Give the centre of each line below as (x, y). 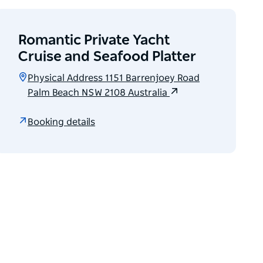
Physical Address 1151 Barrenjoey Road (114, 78)
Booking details (62, 122)
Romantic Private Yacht (94, 41)
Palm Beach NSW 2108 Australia (99, 93)
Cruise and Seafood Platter (107, 57)
